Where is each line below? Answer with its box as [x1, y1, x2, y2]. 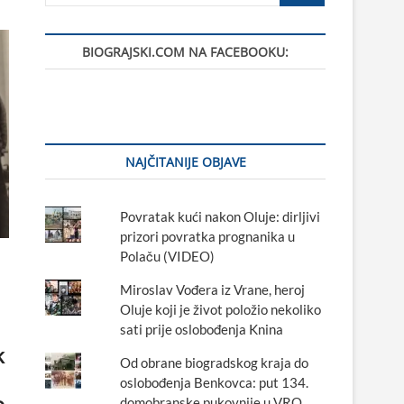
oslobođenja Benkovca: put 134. [119, 374, 308, 390]
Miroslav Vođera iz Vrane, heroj [119, 281, 305, 298]
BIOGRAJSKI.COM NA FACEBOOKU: [82, 43, 289, 60]
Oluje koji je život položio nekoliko [119, 301, 321, 317]
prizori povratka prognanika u [119, 228, 295, 244]
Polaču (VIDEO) [119, 248, 215, 264]
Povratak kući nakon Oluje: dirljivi [119, 208, 320, 225]
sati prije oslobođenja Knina [119, 321, 283, 337]
